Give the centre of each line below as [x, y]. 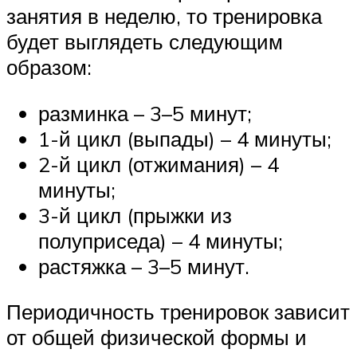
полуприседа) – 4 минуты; [161, 240]
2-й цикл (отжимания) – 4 [159, 164]
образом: [49, 67]
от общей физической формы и [157, 337]
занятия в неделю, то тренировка [164, 16]
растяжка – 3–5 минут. [144, 266]
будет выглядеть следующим [145, 41]
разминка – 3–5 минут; [145, 113]
